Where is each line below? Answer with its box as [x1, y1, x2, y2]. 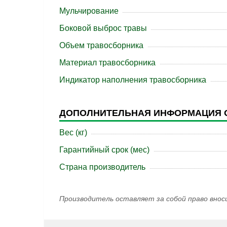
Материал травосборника [59, 58, 156, 67]
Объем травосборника [59, 41, 143, 50]
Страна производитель [59, 163, 145, 172]
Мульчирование [59, 7, 119, 16]
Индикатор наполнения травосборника [59, 75, 206, 85]
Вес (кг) [59, 128, 87, 137]
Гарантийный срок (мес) [59, 145, 149, 155]
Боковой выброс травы [59, 24, 147, 33]
